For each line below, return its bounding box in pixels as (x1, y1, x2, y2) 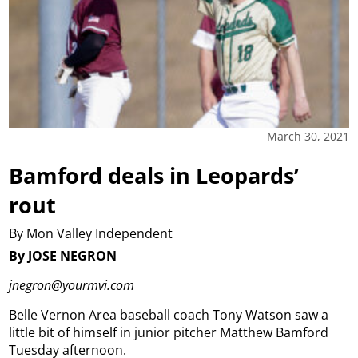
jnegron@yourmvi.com (9, 276, 135, 295)
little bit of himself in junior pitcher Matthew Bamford (9, 324, 329, 342)
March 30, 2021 (266, 129, 349, 145)
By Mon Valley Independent (9, 224, 173, 242)
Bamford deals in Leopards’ (9, 161, 300, 191)
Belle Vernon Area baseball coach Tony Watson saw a (9, 306, 329, 324)
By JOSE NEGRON (9, 247, 117, 265)
